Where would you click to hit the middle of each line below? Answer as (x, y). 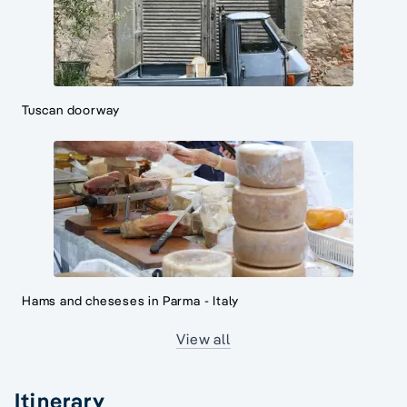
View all (203, 338)
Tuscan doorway (71, 109)
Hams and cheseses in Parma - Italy (131, 300)
